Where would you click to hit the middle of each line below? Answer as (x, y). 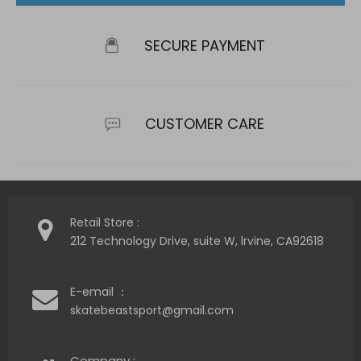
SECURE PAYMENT (205, 45)
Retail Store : (105, 222)
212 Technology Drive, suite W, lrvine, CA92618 (197, 241)
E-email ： (99, 291)
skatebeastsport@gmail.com (154, 310)
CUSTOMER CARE (205, 124)
